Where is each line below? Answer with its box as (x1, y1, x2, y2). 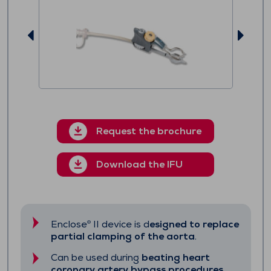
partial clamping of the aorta (50, 230, 195, 243)
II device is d (90, 218, 149, 230)
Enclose (50, 218, 87, 230)
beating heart (141, 251, 210, 264)
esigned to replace (149, 218, 239, 230)
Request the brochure (96, 125, 201, 137)
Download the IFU (96, 158, 183, 171)
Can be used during (50, 251, 142, 264)
